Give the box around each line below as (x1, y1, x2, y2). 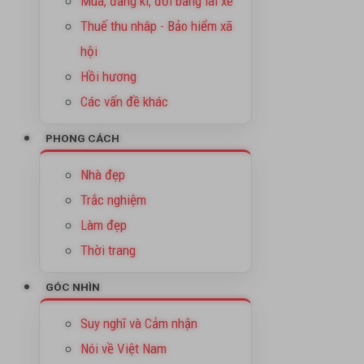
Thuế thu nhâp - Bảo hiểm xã (80, 18, 232, 34)
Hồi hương (80, 68, 136, 84)
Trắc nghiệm (80, 192, 146, 208)
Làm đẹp (80, 217, 127, 233)
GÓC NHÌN (45, 280, 100, 293)
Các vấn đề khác (80, 93, 168, 110)
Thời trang (80, 242, 136, 258)
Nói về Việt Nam (80, 340, 167, 357)
